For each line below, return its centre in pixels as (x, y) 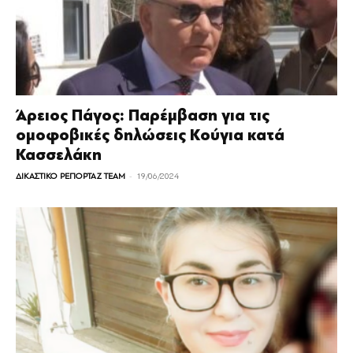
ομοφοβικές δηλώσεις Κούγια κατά (150, 135)
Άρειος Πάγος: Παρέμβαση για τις (143, 115)
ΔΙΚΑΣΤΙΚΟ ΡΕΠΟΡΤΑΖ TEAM (71, 176)
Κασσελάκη (59, 154)
